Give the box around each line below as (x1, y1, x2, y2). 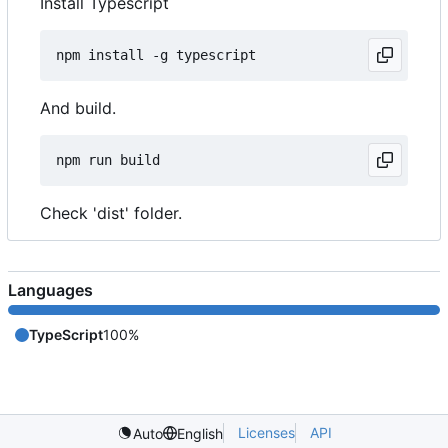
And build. (40, 98, 116, 119)
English (176, 424, 223, 442)
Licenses (237, 424, 295, 442)
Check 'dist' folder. (40, 203, 182, 224)
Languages (8, 280, 93, 301)
